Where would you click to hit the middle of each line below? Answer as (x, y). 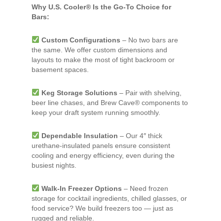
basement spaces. (60, 70)
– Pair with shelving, (149, 93)
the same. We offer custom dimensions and (100, 50)
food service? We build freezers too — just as (103, 208)
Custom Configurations (81, 40)
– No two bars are (149, 40)
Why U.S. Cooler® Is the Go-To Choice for (102, 7)
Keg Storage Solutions (79, 93)
